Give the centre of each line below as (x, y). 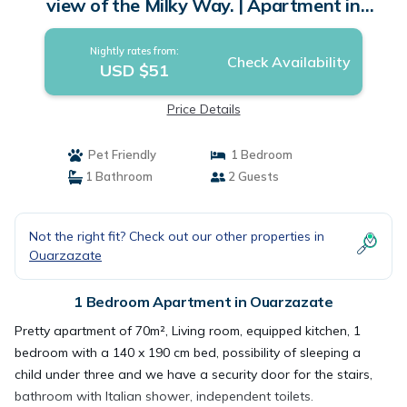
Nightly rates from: (134, 51)
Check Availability (288, 62)
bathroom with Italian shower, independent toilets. (164, 396)
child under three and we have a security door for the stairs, (194, 374)
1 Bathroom (117, 176)
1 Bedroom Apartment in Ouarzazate (203, 302)
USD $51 (134, 70)
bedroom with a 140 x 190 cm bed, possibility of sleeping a (188, 352)
